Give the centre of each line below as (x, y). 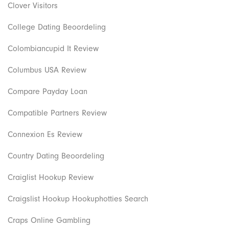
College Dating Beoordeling (57, 27)
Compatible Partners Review (57, 113)
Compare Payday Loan (48, 91)
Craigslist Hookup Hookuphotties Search (78, 199)
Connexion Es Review (45, 134)
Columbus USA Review (47, 70)
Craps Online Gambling (49, 220)
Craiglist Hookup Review (51, 177)
